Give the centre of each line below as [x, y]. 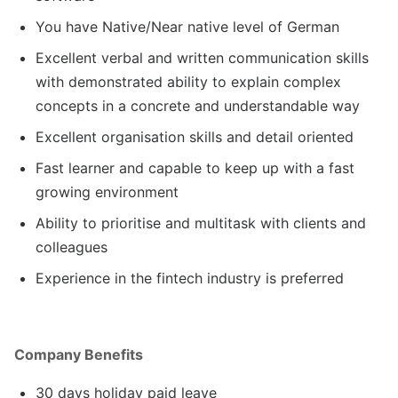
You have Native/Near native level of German [187, 26]
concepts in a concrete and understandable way [198, 105]
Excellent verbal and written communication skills [202, 57]
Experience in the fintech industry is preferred [190, 278]
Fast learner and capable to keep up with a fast [195, 167]
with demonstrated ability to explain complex [188, 81]
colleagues [72, 247]
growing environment [107, 191]
